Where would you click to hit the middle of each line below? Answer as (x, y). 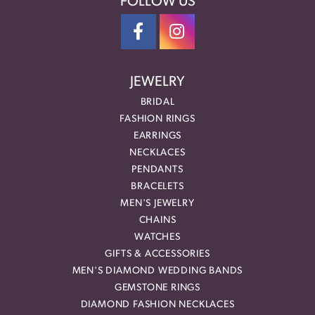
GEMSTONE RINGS (157, 288)
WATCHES (157, 238)
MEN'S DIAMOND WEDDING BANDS (157, 271)
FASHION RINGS (157, 120)
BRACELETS (157, 187)
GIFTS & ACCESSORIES (157, 255)
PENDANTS (157, 170)
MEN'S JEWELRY (157, 204)
